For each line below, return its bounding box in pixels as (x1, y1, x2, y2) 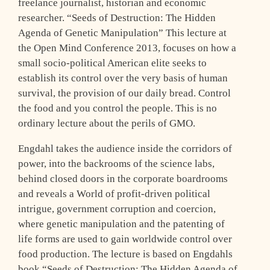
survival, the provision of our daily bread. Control (18, 87, 231, 99)
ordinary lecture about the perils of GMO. (18, 118, 198, 130)
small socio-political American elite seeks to (18, 57, 207, 69)
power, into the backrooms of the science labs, (18, 158, 215, 170)
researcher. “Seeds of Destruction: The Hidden (18, 12, 216, 24)
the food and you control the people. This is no (18, 102, 217, 115)
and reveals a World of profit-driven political (18, 188, 210, 200)
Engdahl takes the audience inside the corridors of (18, 143, 232, 155)
